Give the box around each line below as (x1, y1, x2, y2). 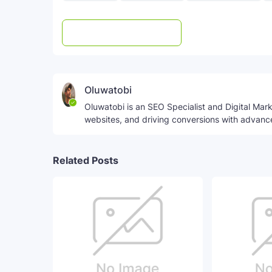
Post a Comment (97, 27, 163, 38)
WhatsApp (216, 27, 258, 38)
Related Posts (53, 154, 118, 166)
